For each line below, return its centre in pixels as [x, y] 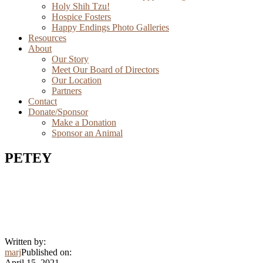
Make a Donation [84, 122]
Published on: [46, 252]
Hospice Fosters [81, 17]
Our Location [77, 80]
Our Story [70, 59]
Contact [43, 101]
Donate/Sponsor [58, 112]
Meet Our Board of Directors [105, 70]
